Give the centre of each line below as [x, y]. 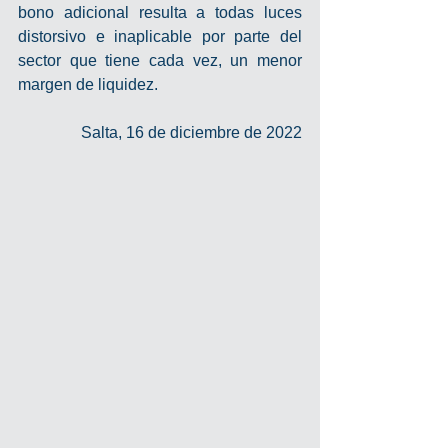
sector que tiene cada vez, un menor [160, 60]
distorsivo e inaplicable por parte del [160, 36]
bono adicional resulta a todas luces [160, 12]
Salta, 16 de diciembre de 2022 [191, 132]
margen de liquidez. [88, 84]
